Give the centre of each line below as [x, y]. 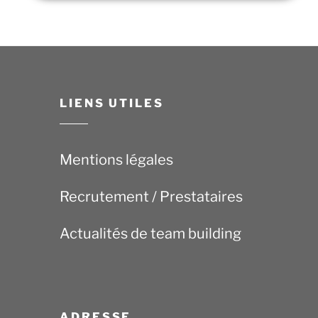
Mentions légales [116, 159]
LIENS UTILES [112, 103]
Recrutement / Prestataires [151, 196]
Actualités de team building [150, 233]
